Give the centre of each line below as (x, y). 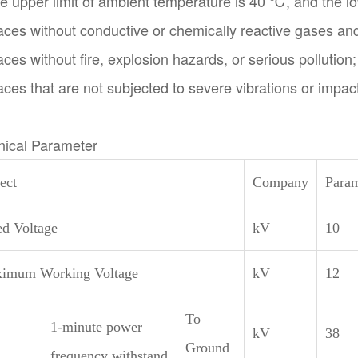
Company (280, 182)
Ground (207, 348)
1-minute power (96, 327)
